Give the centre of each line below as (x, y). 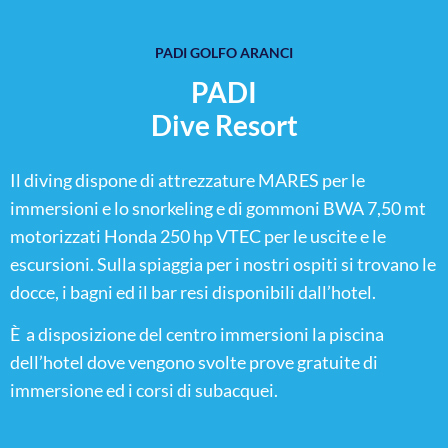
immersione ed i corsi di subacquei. (144, 389)
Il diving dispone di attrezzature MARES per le (187, 179)
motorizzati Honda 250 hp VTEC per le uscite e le (198, 235)
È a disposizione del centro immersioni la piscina (197, 333)
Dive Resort (224, 124)
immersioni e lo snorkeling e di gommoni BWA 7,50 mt (218, 207)
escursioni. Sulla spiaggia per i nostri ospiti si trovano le (223, 263)
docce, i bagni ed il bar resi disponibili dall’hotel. (193, 291)
